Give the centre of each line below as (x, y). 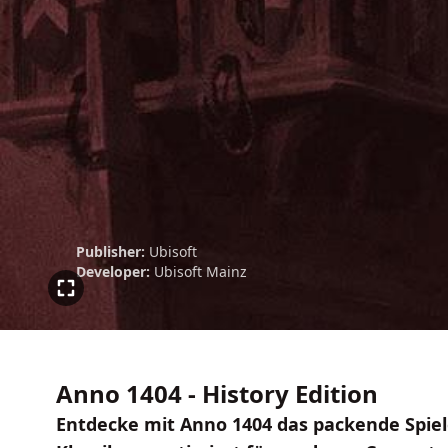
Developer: (113, 271)
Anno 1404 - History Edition (217, 393)
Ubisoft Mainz (200, 271)
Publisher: (110, 251)
